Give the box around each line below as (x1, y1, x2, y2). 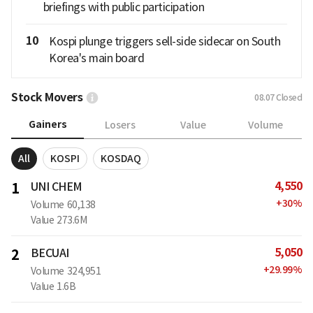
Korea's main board (49, 51, 144, 66)
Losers (105, 118, 136, 131)
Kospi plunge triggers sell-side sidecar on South (49, 34, 280, 49)
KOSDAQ (101, 152, 141, 166)
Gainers (28, 118, 67, 131)
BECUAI (30, 246, 69, 261)
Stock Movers (11, 90, 82, 105)
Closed (276, 92, 302, 103)
